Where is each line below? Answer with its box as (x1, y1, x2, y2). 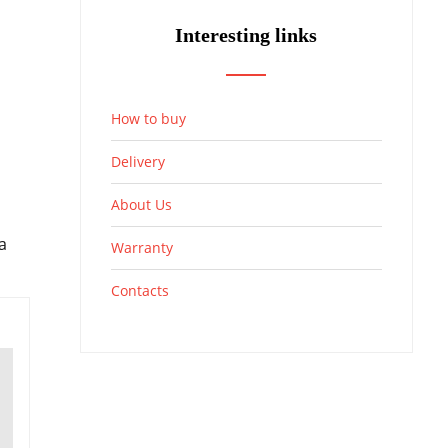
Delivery (110, 151, 165, 171)
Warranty (110, 237, 173, 257)
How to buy (110, 108, 186, 128)
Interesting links (175, 23, 318, 46)
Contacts (110, 280, 169, 300)
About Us (110, 194, 172, 214)
